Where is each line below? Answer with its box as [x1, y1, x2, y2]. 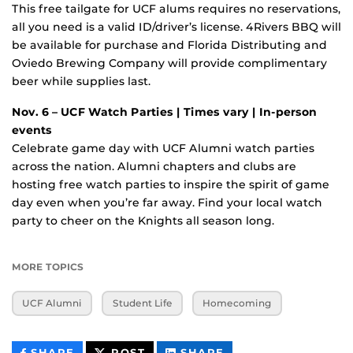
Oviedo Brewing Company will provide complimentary [12, 55, 327, 70]
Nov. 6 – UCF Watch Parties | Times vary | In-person [12, 104, 317, 119]
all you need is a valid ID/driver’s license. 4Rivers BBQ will [12, 19, 341, 34]
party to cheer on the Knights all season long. [12, 213, 274, 228]
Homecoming [202, 297, 272, 310]
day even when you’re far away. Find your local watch [12, 195, 322, 210]
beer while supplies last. [12, 73, 150, 88]
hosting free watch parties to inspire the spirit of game [12, 176, 329, 191]
